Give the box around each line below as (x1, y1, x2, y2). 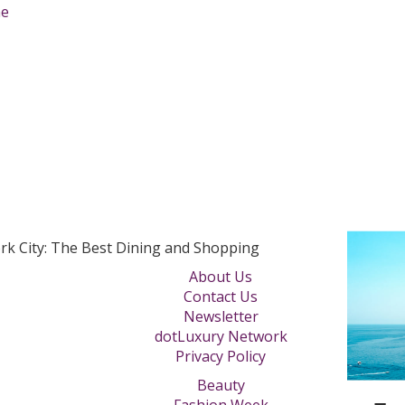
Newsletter (183, 306, 259, 327)
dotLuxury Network (154, 326, 287, 347)
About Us (189, 267, 252, 287)
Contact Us (184, 287, 258, 307)
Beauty (196, 375, 245, 396)
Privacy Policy (175, 346, 266, 367)
